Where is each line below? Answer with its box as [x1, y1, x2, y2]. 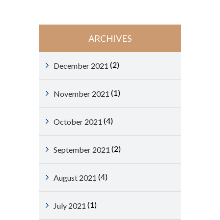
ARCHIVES [88, 33, 132, 44]
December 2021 [54, 61, 109, 70]
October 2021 [54, 117, 102, 126]
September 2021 [54, 145, 110, 154]
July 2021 [54, 201, 86, 210]
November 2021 [54, 89, 110, 98]
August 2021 [54, 173, 97, 182]
